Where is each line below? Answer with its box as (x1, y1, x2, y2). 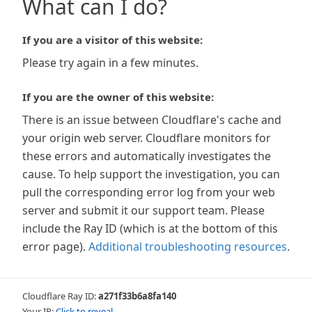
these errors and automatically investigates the (22, 148, 271, 164)
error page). (22, 239, 86, 254)
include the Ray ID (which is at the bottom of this (22, 221, 278, 236)
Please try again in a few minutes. (22, 55, 198, 70)
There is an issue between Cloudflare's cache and (22, 112, 281, 127)
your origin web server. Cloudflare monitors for (22, 130, 271, 146)
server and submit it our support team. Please (22, 203, 265, 218)
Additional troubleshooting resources (88, 239, 287, 254)
